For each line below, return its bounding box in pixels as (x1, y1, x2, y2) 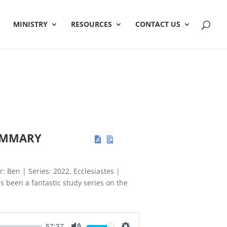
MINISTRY (13, 19, 48, 29)
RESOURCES (71, 19, 112, 29)
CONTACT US (135, 19, 180, 29)
